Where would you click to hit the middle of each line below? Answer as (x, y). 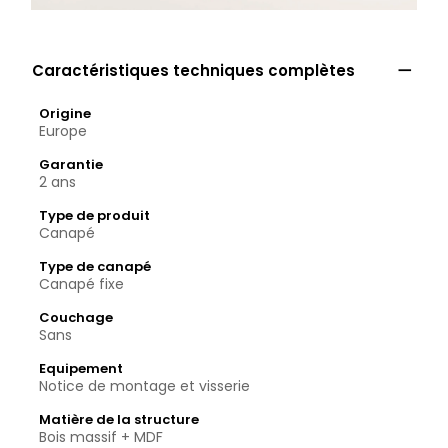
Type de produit (94, 215)
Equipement (81, 368)
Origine (65, 113)
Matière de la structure (119, 419)
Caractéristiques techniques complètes (193, 70)
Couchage (76, 317)
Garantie (71, 164)
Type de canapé (95, 266)
